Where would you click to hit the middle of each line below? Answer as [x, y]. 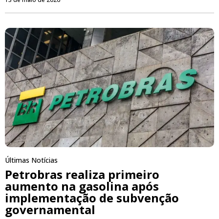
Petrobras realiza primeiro [82, 175]
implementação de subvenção [92, 198]
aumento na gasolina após [82, 186]
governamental [50, 210]
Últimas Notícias [31, 160]
